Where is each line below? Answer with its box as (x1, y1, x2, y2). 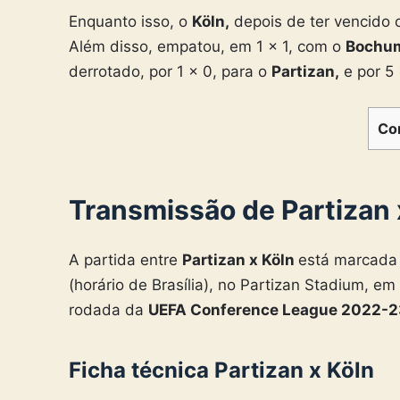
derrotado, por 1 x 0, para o (69, 62, 271, 81)
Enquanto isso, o (69, 12, 192, 31)
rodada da (69, 300, 148, 319)
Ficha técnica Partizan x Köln (69, 356, 374, 383)
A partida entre (69, 250, 182, 269)
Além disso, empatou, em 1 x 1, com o (69, 37, 346, 56)
